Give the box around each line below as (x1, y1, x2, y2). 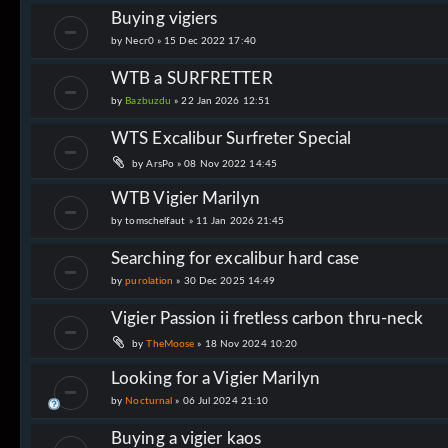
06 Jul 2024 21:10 (182, 395, 269, 406)
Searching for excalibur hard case (111, 249, 360, 267)
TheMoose (146, 338, 195, 349)
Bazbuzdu (125, 95, 172, 106)
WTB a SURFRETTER (111, 69, 273, 87)
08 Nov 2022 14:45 (184, 158, 277, 169)
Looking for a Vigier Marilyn (111, 369, 320, 387)
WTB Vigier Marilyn (111, 189, 260, 207)
